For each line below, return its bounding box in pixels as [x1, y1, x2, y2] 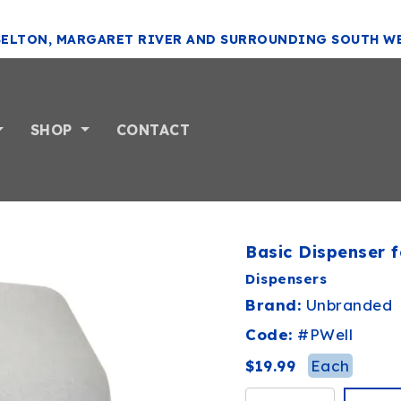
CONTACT [115, 121, 191, 139]
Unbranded [305, 295, 392, 314]
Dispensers [245, 270, 327, 287]
